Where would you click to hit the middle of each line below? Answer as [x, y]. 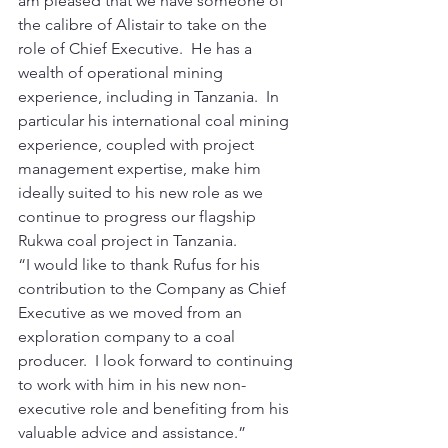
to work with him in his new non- [132, 384]
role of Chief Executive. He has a [137, 48]
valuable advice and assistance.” [134, 432]
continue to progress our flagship [139, 216]
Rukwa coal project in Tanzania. [129, 240]
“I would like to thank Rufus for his [141, 264]
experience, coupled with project [138, 144]
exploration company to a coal [128, 336]
